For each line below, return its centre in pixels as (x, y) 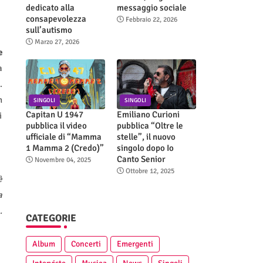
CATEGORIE (51, 218)
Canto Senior (141, 159)
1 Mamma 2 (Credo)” (65, 148)
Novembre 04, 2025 (63, 160)
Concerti (86, 244)
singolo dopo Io (145, 148)
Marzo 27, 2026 (57, 42)
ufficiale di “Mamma (63, 136)
